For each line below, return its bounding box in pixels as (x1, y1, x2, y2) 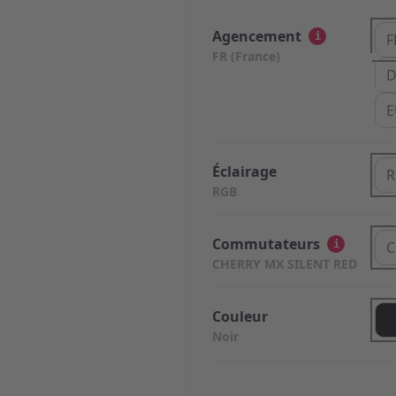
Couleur (212, 307, 268, 326)
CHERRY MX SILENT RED (212, 255, 357, 272)
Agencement (212, 27, 301, 46)
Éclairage (212, 162, 277, 181)
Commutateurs (212, 234, 320, 254)
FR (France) (212, 48, 280, 65)
